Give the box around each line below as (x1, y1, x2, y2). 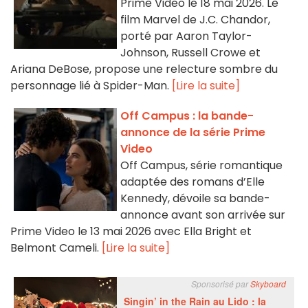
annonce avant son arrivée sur (120, 207, 285, 223)
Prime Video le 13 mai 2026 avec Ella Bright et (10, 223, 252, 240)
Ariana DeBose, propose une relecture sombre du (10, 61, 278, 78)
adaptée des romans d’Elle (120, 174, 265, 190)
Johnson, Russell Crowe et (120, 45, 261, 61)
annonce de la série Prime (120, 124, 265, 141)
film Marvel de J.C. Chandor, (120, 12, 270, 28)
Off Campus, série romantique (120, 157, 283, 174)
